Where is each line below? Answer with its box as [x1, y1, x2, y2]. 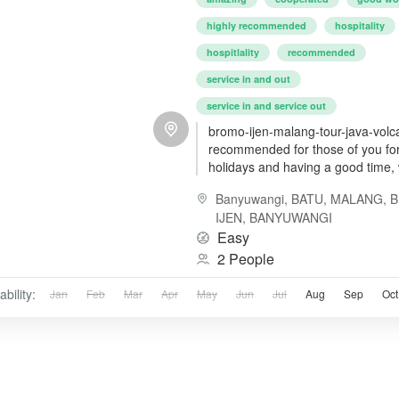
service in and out [207, 71, 291, 85]
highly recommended [207, 18, 307, 32]
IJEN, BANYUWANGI [216, 208, 333, 226]
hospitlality [207, 45, 260, 59]
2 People [217, 248, 275, 269]
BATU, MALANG [291, 189, 384, 208]
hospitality [335, 18, 386, 32]
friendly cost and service [208, 175, 346, 193]
